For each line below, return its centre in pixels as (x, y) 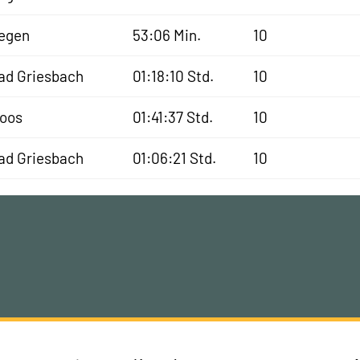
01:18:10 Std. (174, 76)
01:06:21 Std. (175, 158)
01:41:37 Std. (173, 117)
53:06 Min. (167, 35)
